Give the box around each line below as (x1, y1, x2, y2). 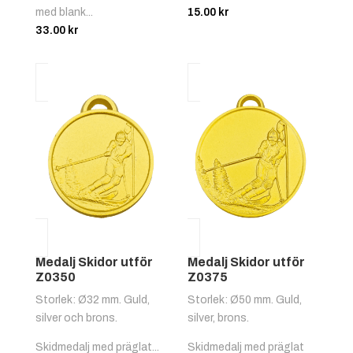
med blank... (35, 6, 93, 18)
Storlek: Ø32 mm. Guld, (35, 294, 150, 307)
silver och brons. (35, 312, 117, 325)
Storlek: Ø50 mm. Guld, (188, 294, 303, 307)
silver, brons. (188, 312, 250, 325)
